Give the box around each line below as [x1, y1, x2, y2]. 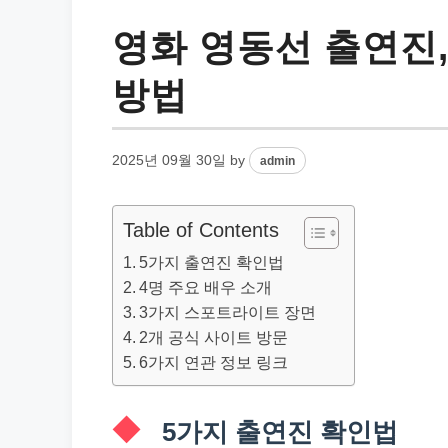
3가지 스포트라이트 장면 [139, 303, 317, 321]
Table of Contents [123, 219, 279, 242]
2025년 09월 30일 [112, 153, 226, 168]
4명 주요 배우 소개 [139, 278, 273, 296]
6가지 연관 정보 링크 [139, 353, 289, 371]
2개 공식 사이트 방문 [139, 328, 289, 346]
